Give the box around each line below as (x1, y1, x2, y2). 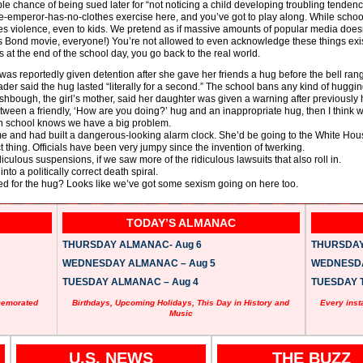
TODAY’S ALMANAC (126, 216, 236, 229)
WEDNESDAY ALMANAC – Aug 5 (62, 257, 216, 269)
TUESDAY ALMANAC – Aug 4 (62, 275, 199, 288)
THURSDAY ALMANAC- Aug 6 (62, 238, 202, 250)
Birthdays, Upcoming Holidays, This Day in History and (72, 297, 290, 307)
